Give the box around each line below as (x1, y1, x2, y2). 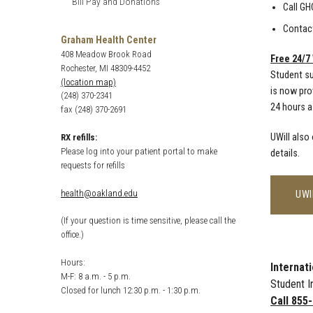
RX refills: (61, 132, 97, 143)
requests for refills (61, 160, 125, 171)
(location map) (61, 77, 116, 88)
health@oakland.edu (61, 188, 138, 199)
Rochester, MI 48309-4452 (61, 63, 150, 74)
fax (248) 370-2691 (61, 104, 126, 115)
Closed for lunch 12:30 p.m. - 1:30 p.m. (61, 285, 201, 296)
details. (270, 147, 300, 159)
